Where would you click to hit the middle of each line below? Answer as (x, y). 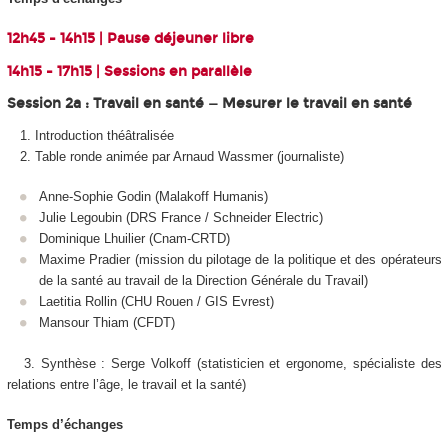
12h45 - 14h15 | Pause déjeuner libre (132, 39)
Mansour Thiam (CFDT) (107, 323)
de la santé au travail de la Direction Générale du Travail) (203, 281)
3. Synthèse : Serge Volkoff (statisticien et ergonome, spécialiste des (224, 363)
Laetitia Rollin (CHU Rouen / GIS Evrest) (156, 302)
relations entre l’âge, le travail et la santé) (126, 384)
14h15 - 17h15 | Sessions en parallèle (129, 71)
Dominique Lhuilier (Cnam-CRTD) (134, 239)
